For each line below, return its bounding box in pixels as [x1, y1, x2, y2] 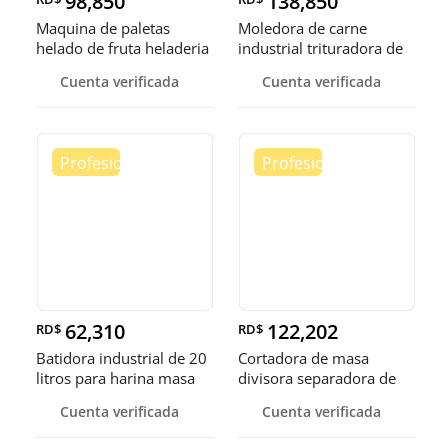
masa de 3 [238, 388, 309, 409]
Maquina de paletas [36, 18, 170, 39]
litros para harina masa [36, 368, 195, 389]
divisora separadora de [238, 368, 396, 389]
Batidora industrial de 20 [36, 348, 207, 369]
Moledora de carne [238, 18, 367, 39]
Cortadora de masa [238, 348, 369, 369]
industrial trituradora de [238, 38, 403, 59]
